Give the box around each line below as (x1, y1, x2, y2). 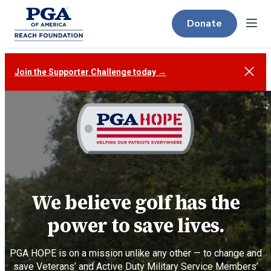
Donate (187, 16, 222, 30)
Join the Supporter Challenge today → (15, 67, 166, 77)
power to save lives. (47, 212, 224, 239)
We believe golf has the (31, 189, 240, 216)
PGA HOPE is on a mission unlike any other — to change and (9, 247, 262, 259)
